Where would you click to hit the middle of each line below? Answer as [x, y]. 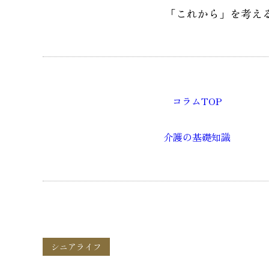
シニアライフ [76, 246]
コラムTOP [197, 101]
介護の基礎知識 [197, 137]
